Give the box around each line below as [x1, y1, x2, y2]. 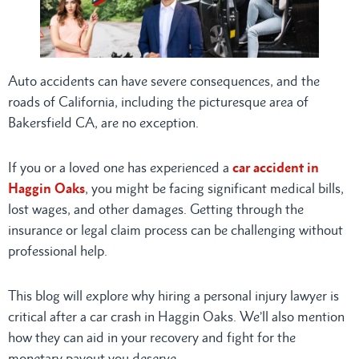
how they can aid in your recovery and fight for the [8, 329, 296, 345]
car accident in [232, 159, 319, 175]
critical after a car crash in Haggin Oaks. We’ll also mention [8, 308, 345, 325]
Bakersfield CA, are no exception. [8, 114, 199, 131]
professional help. [8, 242, 107, 259]
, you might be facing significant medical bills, [85, 179, 344, 196]
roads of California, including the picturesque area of [8, 93, 309, 110]
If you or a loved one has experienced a [8, 159, 232, 175]
